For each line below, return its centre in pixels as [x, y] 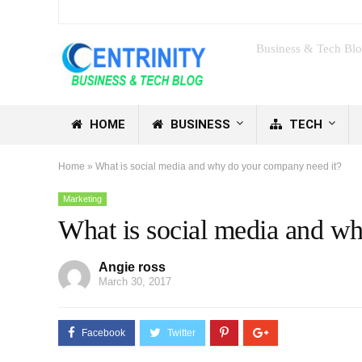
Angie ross [132, 267]
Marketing [82, 198]
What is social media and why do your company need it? [219, 166]
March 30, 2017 [135, 281]
